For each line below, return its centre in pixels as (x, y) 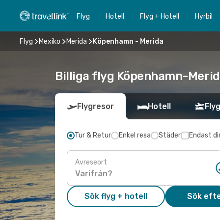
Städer (170, 135)
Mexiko (50, 41)
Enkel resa (135, 135)
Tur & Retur (93, 135)
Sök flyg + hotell (116, 196)
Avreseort (91, 162)
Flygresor (96, 106)
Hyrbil (204, 16)
